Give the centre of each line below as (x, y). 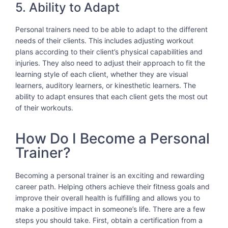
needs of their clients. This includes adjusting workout (104, 41)
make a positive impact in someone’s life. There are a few (110, 209)
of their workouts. (44, 108)
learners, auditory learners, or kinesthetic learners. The (106, 85)
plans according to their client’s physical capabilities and (109, 52)
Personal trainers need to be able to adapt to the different (111, 30)
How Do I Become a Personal (112, 138)
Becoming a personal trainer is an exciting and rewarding (110, 175)
